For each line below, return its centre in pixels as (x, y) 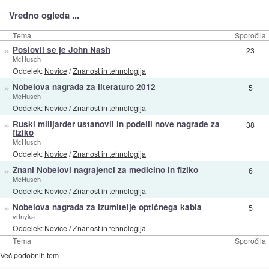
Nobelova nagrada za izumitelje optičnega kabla (107, 207)
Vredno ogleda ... (44, 15)
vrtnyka (23, 216)
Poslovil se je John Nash (61, 50)
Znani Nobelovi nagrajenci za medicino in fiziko (105, 170)
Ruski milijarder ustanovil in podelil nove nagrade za (116, 124)
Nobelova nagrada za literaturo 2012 (84, 87)
